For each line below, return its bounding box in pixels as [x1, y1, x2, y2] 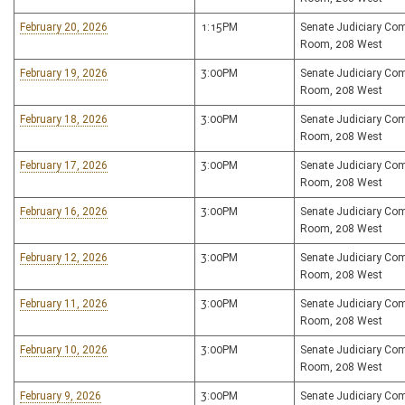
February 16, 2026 [20, 205, 108, 218]
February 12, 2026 [20, 251, 108, 264]
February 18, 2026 [20, 113, 108, 126]
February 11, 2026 [20, 297, 108, 310]
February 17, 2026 [20, 159, 108, 172]
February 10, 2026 [20, 344, 108, 356]
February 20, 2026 [20, 21, 108, 33]
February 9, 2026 [20, 390, 101, 402]
